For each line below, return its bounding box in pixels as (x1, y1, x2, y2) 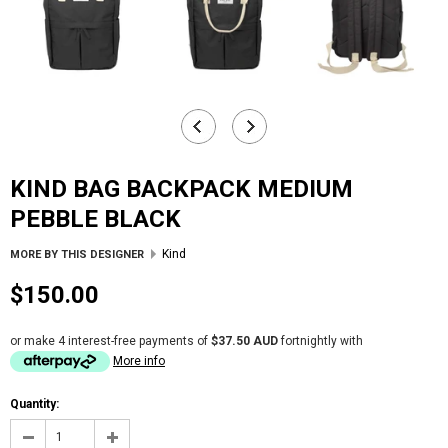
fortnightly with (278, 334, 363, 349)
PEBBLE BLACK (10, 205, 181, 234)
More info (113, 354, 165, 369)
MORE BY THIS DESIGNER (10, 248, 144, 262)
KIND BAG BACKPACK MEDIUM (10, 175, 26, 204)
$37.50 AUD (211, 334, 278, 349)
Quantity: (10, 397, 59, 412)
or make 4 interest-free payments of (10, 334, 211, 349)
